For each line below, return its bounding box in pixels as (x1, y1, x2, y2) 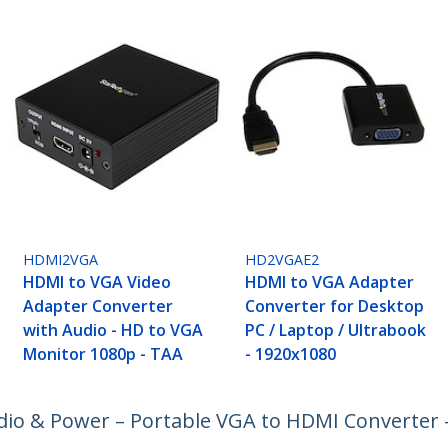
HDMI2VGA (23, 250, 99, 270)
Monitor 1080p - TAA (23, 343, 184, 366)
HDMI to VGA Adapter (245, 271, 415, 294)
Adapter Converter (23, 295, 174, 318)
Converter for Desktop (245, 295, 425, 318)
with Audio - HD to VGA (23, 319, 204, 342)
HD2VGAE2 (245, 250, 320, 270)
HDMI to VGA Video (23, 271, 172, 294)
